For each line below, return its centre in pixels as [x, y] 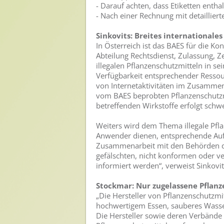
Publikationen [38, 165]
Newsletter [34, 183]
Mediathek [31, 111]
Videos [28, 148]
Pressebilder [36, 53]
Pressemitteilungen [46, 36]
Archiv [26, 201]
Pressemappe [38, 71]
